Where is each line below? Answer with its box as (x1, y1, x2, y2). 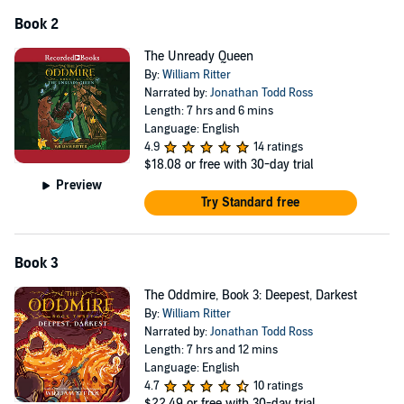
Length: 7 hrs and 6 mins (143, 104, 273, 118)
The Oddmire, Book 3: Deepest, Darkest (143, 288, 357, 303)
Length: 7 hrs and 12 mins (143, 343, 278, 357)
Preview (56, 177, 103, 193)
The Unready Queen (143, 49, 253, 64)
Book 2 (14, 15, 59, 33)
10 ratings (252, 379, 303, 393)
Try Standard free (201, 195, 300, 210)
